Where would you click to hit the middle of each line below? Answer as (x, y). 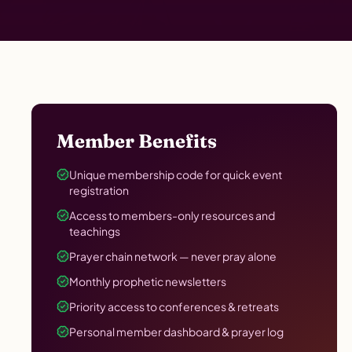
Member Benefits (137, 141)
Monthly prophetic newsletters (148, 281)
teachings (95, 231)
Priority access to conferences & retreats (174, 306)
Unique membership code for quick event (176, 174)
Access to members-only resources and (172, 215)
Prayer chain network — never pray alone (173, 256)
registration (99, 190)
